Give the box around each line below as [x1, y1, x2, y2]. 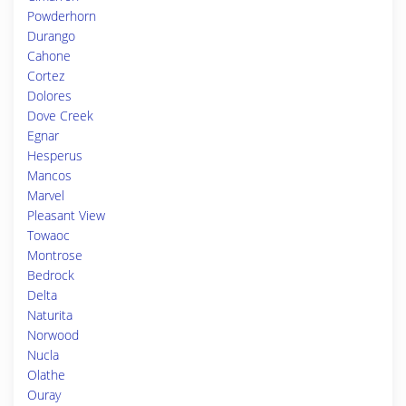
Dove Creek [27, 107, 93, 124]
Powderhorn [27, 7, 96, 24]
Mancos [27, 167, 72, 184]
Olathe [27, 366, 65, 383]
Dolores [27, 87, 72, 104]
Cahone [27, 47, 71, 64]
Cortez [27, 67, 64, 84]
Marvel [27, 187, 64, 204]
